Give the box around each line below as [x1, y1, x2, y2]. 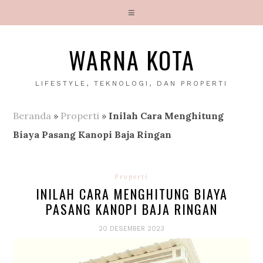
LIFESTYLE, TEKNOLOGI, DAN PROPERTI [35, 79, 228, 87]
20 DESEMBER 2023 [99, 225, 164, 232]
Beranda [13, 110, 52, 122]
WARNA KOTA [68, 42, 195, 77]
